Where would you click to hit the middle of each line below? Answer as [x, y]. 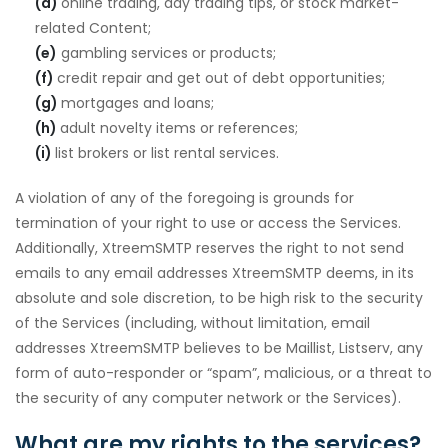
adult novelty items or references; [179, 128]
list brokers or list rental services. [167, 153]
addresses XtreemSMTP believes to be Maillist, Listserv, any [219, 348]
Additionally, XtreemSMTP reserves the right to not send [209, 248]
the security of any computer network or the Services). [208, 398]
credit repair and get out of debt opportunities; [221, 78]
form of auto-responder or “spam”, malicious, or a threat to [223, 373]
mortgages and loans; [137, 103]
